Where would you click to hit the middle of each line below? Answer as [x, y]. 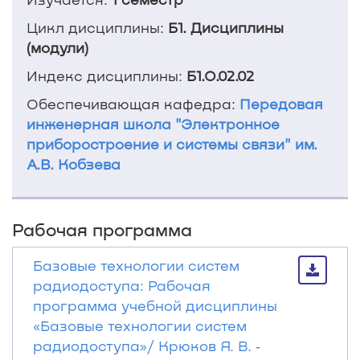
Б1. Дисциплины [226, 27]
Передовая [281, 104]
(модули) [57, 47]
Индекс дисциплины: [106, 76]
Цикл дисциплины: [97, 27]
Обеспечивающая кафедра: [133, 104]
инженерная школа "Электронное [153, 124]
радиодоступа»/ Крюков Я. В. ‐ [147, 346]
